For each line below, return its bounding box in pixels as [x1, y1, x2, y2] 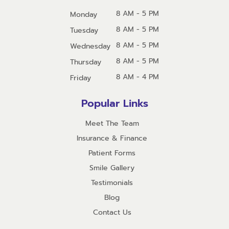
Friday [70, 72, 91, 83]
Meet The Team [85, 118, 139, 129]
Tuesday [70, 25, 98, 36]
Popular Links [81, 95, 148, 111]
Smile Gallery [89, 162, 134, 173]
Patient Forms [88, 147, 135, 158]
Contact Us [93, 207, 131, 218]
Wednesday [70, 40, 110, 52]
